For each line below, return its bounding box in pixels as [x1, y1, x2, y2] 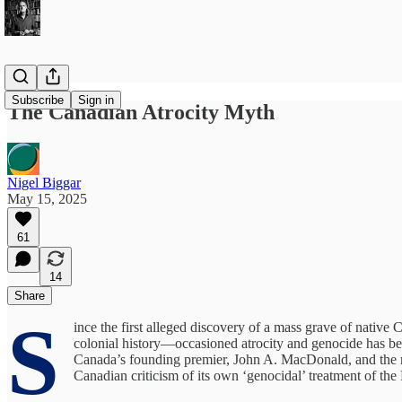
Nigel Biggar [7, 174, 81, 190]
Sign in [78, 93, 114, 107]
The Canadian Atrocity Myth [7, 100, 275, 124]
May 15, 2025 [7, 190, 87, 206]
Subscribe [12, 93, 64, 107]
